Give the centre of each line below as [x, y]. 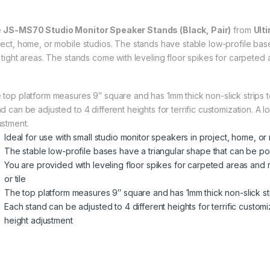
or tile [15, 179]
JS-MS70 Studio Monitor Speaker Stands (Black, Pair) [117, 30]
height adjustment [39, 221]
